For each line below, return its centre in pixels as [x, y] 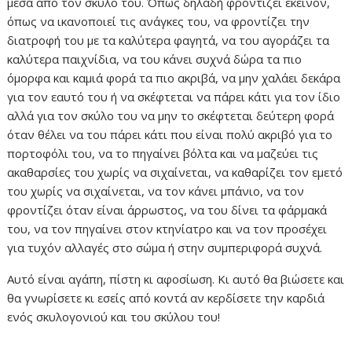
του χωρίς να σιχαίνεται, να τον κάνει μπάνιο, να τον [156, 191]
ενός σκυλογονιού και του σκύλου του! [114, 317]
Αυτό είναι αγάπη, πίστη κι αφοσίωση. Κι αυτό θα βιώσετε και [176, 279]
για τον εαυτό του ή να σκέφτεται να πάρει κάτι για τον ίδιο [174, 97]
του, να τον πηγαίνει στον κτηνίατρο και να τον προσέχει [167, 229]
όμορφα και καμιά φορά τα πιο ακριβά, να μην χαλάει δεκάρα [174, 78]
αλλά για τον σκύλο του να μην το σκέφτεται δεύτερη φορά [171, 116]
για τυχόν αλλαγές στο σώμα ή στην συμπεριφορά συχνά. [165, 248]
